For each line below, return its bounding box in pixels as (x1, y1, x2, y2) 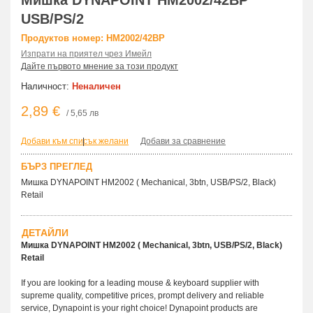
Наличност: (21, 81, 72, 92)
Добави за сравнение (140, 136, 226, 147)
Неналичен (72, 81, 121, 92)
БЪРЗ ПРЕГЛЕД (21, 161, 92, 173)
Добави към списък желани (21, 136, 129, 147)
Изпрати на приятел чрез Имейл (21, 49, 152, 59)
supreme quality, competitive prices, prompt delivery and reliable (21, 291, 264, 301)
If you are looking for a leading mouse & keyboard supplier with (21, 278, 259, 289)
